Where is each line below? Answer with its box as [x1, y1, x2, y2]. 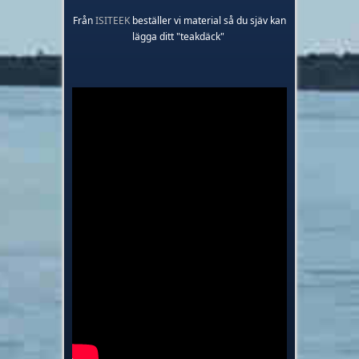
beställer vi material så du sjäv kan [130, 13, 286, 27]
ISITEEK [95, 13, 130, 27]
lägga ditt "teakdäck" [132, 29, 227, 43]
